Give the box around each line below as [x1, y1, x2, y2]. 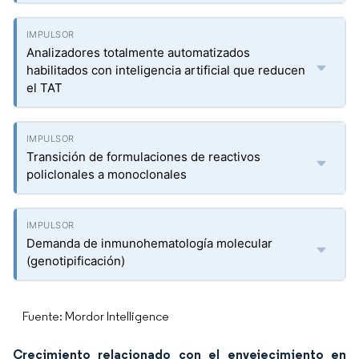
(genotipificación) [26, 253, 125, 268]
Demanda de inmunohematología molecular [26, 236, 272, 251]
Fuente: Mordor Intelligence [22, 309, 169, 324]
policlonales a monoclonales [26, 167, 187, 182]
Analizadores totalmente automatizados [26, 45, 250, 60]
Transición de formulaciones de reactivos [26, 149, 260, 164]
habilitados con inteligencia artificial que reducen [26, 63, 305, 78]
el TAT [26, 80, 63, 95]
